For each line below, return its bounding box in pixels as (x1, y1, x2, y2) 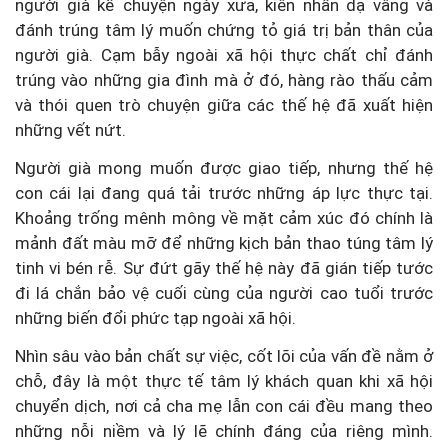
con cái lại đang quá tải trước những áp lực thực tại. (15, 182, 433, 203)
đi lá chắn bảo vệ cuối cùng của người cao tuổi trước (15, 282, 433, 303)
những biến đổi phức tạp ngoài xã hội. (15, 307, 296, 328)
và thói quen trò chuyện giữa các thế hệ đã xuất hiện (15, 94, 433, 115)
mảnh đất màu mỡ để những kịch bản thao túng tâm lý (15, 232, 433, 253)
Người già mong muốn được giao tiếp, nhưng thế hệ (15, 157, 433, 178)
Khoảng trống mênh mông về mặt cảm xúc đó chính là (15, 207, 433, 228)
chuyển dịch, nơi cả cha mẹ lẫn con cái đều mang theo (15, 395, 433, 416)
